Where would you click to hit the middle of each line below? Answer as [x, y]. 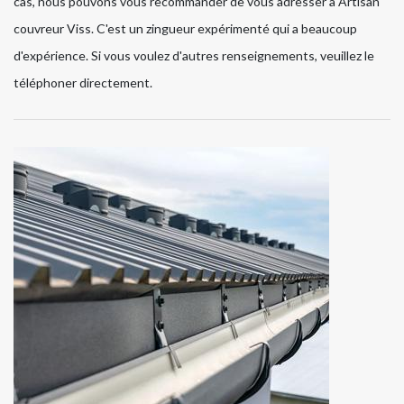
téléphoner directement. [83, 83]
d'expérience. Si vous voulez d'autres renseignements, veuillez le [194, 56]
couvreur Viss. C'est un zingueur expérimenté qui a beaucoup [185, 29]
